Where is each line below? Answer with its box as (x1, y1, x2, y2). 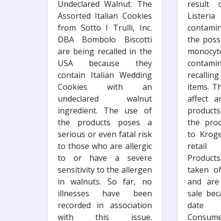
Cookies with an (58, 81, 152, 92)
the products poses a (58, 116, 152, 128)
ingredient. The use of (58, 105, 152, 116)
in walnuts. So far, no (58, 176, 152, 187)
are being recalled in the (58, 45, 152, 57)
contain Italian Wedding (58, 69, 152, 80)
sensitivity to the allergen (58, 164, 152, 175)
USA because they (58, 57, 152, 69)
